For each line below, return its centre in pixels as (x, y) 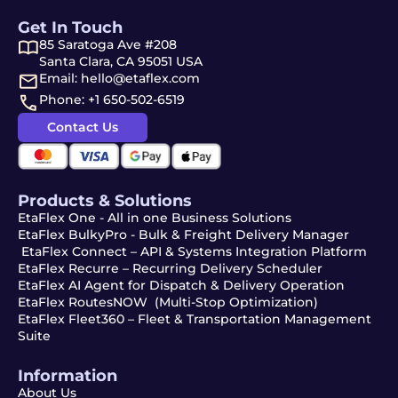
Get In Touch (70, 27)
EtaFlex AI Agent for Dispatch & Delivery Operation (181, 285)
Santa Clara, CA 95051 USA (121, 61)
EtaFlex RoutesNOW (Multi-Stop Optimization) (168, 302)
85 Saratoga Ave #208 (108, 44)
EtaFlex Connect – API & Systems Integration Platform (192, 251)
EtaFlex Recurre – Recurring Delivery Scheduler (170, 268)
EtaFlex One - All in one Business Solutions (155, 217)
